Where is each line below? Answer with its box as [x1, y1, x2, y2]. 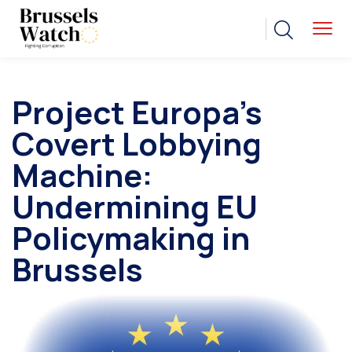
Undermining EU [12, 185, 258, 229]
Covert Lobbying [12, 122, 262, 166]
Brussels [12, 247, 143, 291]
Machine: [12, 153, 152, 197]
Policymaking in [12, 216, 250, 260]
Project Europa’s [12, 90, 262, 134]
